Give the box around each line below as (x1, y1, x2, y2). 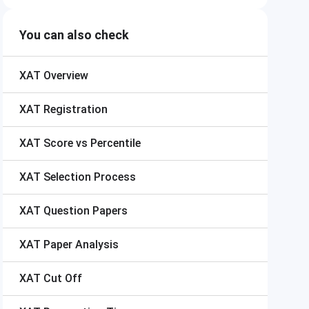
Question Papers (43, 204, 128, 217)
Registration (43, 103, 108, 116)
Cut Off (43, 272, 82, 285)
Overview (43, 69, 88, 82)
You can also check (19, 28, 129, 42)
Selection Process (43, 170, 136, 183)
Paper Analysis (43, 238, 119, 251)
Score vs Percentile (43, 137, 141, 150)
